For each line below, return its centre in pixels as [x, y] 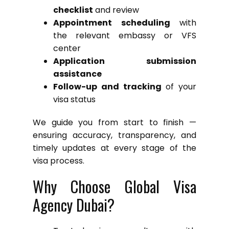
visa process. [59, 161]
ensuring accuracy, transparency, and [114, 135]
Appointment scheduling [112, 22]
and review [116, 10]
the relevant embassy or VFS [125, 35]
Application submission [125, 61]
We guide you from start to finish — [114, 122]
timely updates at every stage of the [114, 148]
